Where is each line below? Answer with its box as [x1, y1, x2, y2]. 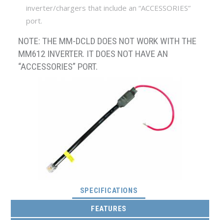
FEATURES [91, 204, 127, 213]
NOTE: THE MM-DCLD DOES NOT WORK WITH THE [18, 35, 197, 47]
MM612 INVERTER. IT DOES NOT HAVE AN [18, 48, 168, 60]
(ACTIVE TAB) [137, 185, 184, 194]
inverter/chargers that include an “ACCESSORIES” [26, 3, 191, 13]
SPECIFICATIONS [80, 186, 138, 195]
